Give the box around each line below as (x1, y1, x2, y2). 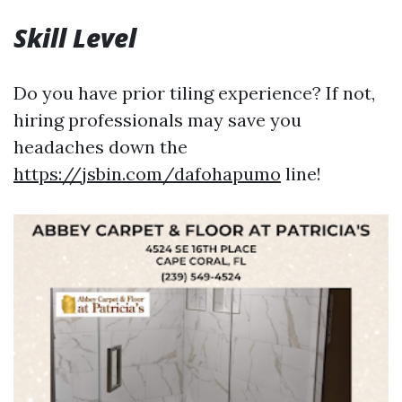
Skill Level (13, 21, 136, 55)
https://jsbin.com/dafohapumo (13, 162, 281, 185)
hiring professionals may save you (13, 109, 301, 131)
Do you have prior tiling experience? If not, (13, 82, 375, 104)
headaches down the (13, 135, 188, 158)
